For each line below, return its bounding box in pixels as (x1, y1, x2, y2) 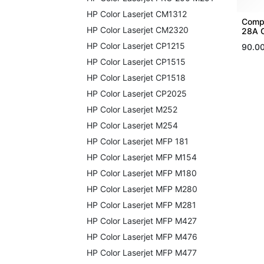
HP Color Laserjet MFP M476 (87, 232, 197, 242)
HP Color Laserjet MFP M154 (87, 152, 197, 162)
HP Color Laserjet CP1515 (87, 57, 186, 67)
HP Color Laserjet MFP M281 (87, 200, 196, 210)
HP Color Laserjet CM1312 (87, 9, 187, 19)
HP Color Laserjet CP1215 (87, 41, 185, 51)
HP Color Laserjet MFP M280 (87, 184, 197, 194)
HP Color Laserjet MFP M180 (87, 168, 197, 178)
